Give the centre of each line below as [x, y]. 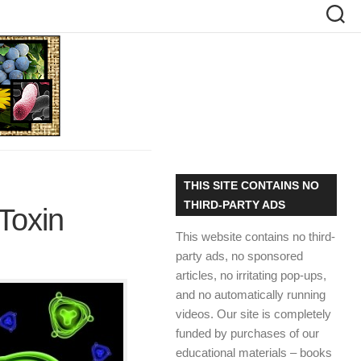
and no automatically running [251, 295]
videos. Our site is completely [253, 314]
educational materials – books [254, 353]
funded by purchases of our [247, 333]
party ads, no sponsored [239, 256]
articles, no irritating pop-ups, [251, 275]
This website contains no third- [255, 237]
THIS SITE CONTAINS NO [251, 185]
